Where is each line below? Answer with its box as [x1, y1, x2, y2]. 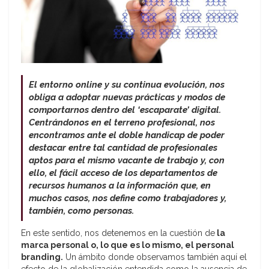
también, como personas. [29, 205, 134, 217]
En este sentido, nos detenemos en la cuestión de [21, 228, 215, 238]
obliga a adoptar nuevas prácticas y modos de [29, 92, 225, 103]
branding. [21, 252, 63, 262]
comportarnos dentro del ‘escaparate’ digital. [29, 104, 221, 116]
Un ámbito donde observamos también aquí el [63, 252, 247, 262]
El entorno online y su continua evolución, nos [29, 79, 225, 91]
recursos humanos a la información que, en [29, 180, 211, 192]
